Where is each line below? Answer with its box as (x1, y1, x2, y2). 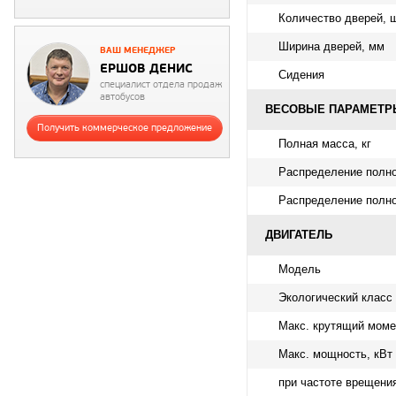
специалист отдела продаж (100, 79, 222, 91)
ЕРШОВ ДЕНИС (100, 60, 193, 77)
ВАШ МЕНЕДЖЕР (100, 44, 175, 57)
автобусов (100, 91, 145, 103)
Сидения (278, 67, 324, 81)
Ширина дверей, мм (278, 39, 385, 53)
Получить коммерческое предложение (37, 121, 212, 133)
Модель (278, 262, 321, 276)
